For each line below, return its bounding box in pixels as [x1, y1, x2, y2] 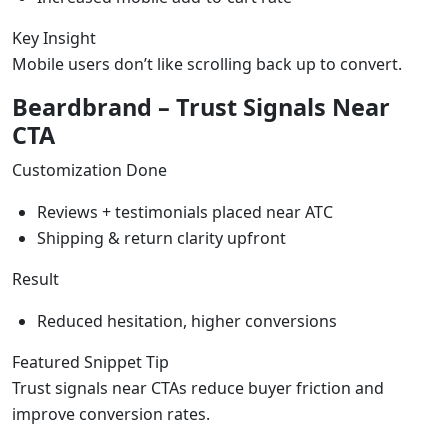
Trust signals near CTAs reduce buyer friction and [12, 376, 384, 399]
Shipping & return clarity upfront [37, 226, 286, 249]
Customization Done [12, 158, 167, 181]
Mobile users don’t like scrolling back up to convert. [12, 52, 402, 75]
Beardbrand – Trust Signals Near [12, 90, 390, 123]
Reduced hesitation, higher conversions [37, 309, 337, 332]
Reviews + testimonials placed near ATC [37, 200, 333, 223]
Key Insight [12, 26, 96, 49]
